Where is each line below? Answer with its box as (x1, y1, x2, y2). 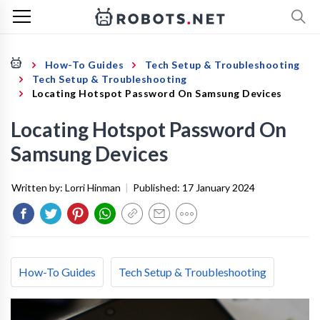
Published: (133, 181, 182, 194)
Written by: (11, 181, 65, 194)
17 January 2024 (182, 181, 255, 194)
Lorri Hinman (65, 181, 121, 194)
